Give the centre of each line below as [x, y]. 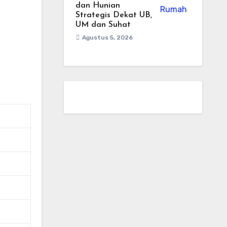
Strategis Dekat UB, [113, 15]
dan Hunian [98, 6]
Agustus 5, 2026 [107, 37]
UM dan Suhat [103, 25]
